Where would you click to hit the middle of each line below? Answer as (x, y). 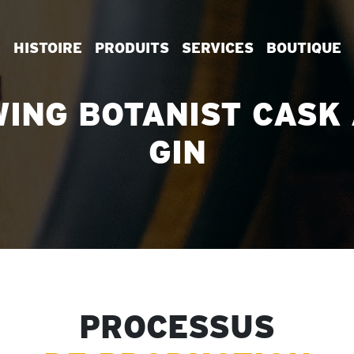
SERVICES (217, 48)
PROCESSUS (177, 327)
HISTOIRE (47, 48)
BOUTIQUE (303, 48)
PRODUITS (132, 48)
